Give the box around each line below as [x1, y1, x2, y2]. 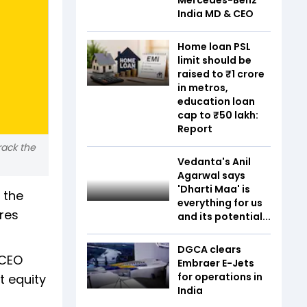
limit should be [177, 53, 251, 67]
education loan [177, 94, 255, 108]
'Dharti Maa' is [177, 182, 250, 196]
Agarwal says [177, 168, 245, 182]
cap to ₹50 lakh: [177, 108, 258, 122]
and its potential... [177, 209, 271, 223]
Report [177, 121, 212, 136]
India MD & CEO [177, 6, 254, 21]
